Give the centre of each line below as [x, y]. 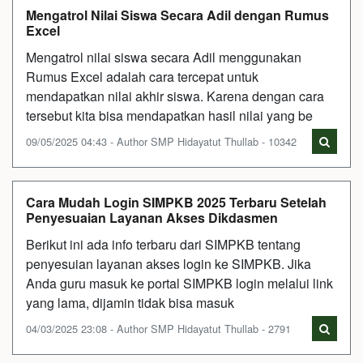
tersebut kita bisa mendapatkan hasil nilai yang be [169, 115]
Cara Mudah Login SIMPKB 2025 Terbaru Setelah [176, 202]
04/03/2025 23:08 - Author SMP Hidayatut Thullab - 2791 [158, 329]
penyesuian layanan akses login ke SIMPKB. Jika [169, 264]
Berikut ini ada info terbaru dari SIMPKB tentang [163, 244]
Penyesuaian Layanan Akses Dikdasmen [152, 218]
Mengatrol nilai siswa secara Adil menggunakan [164, 57]
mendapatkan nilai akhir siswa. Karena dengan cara [175, 96]
